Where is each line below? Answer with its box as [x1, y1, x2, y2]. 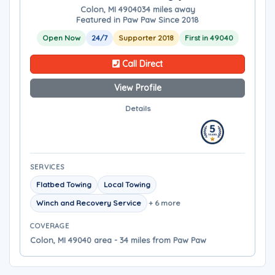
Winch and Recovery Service [36, 198, 141, 207]
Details [125, 104, 150, 113]
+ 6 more [149, 198, 180, 207]
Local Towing [104, 180, 150, 189]
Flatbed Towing [36, 180, 91, 189]
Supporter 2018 [118, 33, 174, 42]
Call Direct [120, 58, 163, 69]
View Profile [114, 82, 161, 93]
